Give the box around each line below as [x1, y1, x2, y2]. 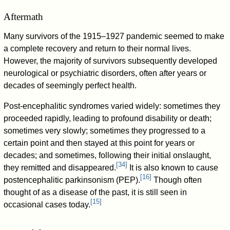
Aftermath [4, 11, 44, 22]
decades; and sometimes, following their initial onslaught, [4, 150, 212, 160]
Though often [151, 175, 202, 184]
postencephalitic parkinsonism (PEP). [4, 175, 141, 184]
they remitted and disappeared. [4, 163, 117, 172]
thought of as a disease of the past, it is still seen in [4, 187, 187, 197]
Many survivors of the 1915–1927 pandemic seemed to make [4, 31, 225, 41]
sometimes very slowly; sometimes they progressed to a [4, 126, 206, 135]
